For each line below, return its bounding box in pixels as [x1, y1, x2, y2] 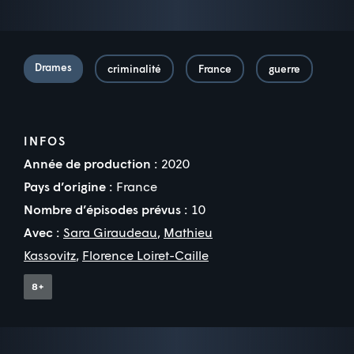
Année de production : [24, 156, 157, 171]
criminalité [107, 62, 161, 76]
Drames [35, 61, 72, 74]
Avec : [24, 224, 59, 240]
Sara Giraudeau [63, 224, 157, 240]
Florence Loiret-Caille [82, 247, 209, 263]
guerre [269, 62, 300, 76]
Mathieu [164, 224, 213, 240]
